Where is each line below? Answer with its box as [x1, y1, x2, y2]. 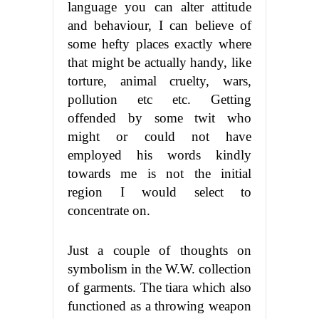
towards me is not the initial [68, 165, 251, 181]
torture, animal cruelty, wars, [68, 73, 251, 88]
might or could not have [68, 128, 251, 144]
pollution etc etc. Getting [68, 91, 251, 107]
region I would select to [68, 184, 251, 199]
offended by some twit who [68, 110, 251, 125]
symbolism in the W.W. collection [68, 261, 251, 276]
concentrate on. [68, 202, 150, 218]
